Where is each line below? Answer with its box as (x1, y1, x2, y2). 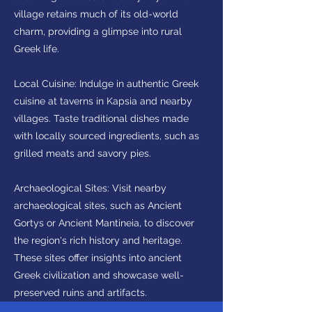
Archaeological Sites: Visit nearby (14, 182, 166, 194)
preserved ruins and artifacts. (14, 287, 147, 298)
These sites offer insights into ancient (14, 252, 182, 263)
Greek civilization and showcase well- (14, 270, 184, 281)
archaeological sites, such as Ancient (14, 200, 182, 211)
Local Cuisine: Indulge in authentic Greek (14, 78, 198, 89)
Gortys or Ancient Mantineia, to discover (14, 217, 194, 228)
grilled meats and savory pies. (14, 148, 151, 159)
